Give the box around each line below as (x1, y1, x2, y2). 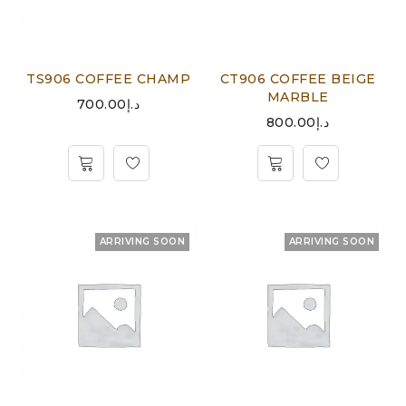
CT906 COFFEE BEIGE (219, 71, 376, 87)
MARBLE (266, 89, 329, 105)
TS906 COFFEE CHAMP (26, 71, 190, 87)
